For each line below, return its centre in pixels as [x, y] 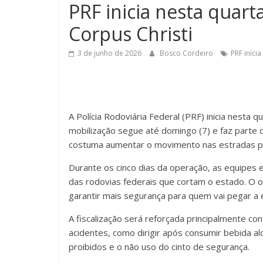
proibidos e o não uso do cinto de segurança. [159, 247]
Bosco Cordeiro [187, 53]
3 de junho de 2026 [109, 53]
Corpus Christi [131, 34]
